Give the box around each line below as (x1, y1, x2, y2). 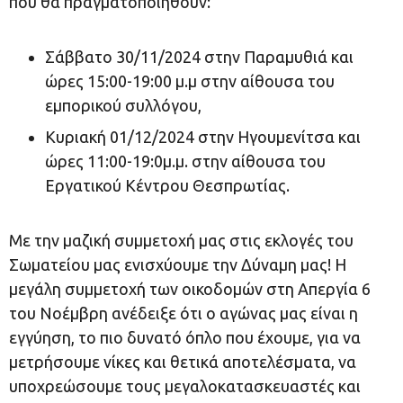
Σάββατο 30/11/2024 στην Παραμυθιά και (45, 48, 354, 66)
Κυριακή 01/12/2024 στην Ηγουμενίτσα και (45, 128, 361, 146)
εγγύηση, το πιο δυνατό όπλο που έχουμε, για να (9, 328, 361, 346)
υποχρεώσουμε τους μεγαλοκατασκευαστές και (9, 377, 361, 395)
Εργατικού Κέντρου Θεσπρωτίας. (45, 176, 290, 194)
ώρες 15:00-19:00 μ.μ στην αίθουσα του (45, 72, 335, 90)
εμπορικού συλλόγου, (45, 96, 201, 114)
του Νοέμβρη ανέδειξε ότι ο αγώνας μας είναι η (9, 304, 358, 322)
